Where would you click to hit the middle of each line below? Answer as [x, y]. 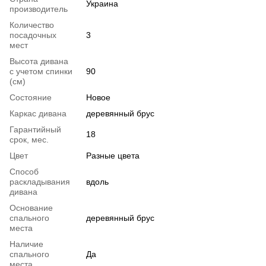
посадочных [33, 35]
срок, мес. [29, 139]
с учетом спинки [41, 71]
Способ [24, 171]
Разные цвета [113, 155]
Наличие [26, 244]
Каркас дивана [38, 113]
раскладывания [40, 181]
